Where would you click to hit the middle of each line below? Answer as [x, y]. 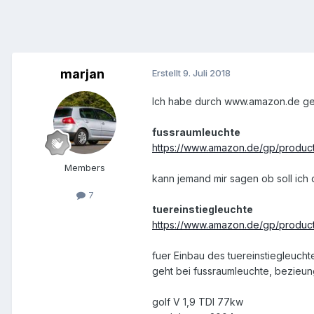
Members [85, 168]
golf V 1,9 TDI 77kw [199, 302]
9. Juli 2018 [207, 73]
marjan [82, 74]
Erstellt [168, 73]
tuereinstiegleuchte [203, 210]
